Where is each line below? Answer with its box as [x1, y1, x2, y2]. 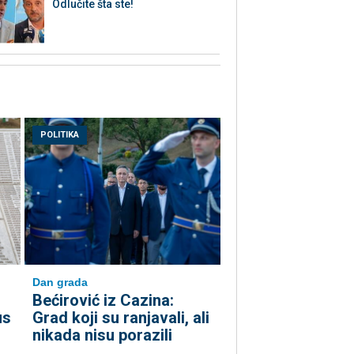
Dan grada [32, 276, 88, 289]
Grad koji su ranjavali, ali [32, 308, 209, 328]
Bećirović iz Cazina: [32, 291, 174, 311]
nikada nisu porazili [32, 326, 172, 345]
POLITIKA [40, 130, 79, 141]
